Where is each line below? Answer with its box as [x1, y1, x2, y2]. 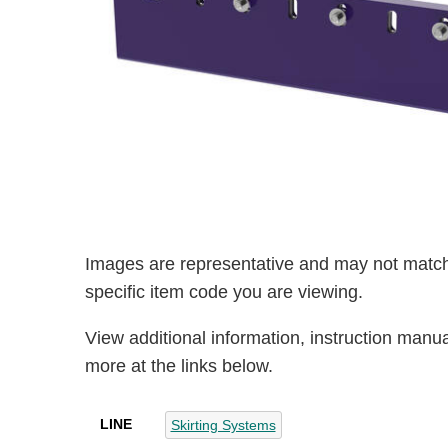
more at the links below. [84, 356, 273, 377]
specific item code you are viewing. [84, 282, 363, 303]
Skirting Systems [170, 417, 276, 434]
